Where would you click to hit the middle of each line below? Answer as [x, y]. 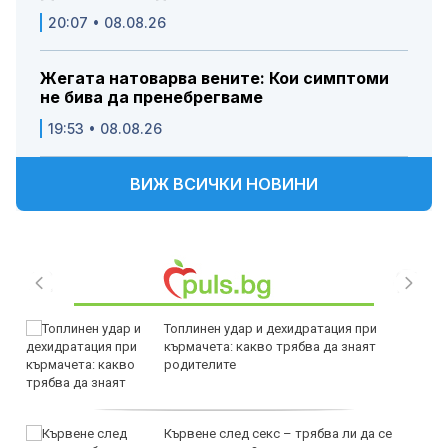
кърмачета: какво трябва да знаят [270, 346]
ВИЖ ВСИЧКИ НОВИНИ [224, 184]
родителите [200, 364]
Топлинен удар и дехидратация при [270, 328]
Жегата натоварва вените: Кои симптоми [214, 78]
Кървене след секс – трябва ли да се [278, 433]
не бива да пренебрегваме [151, 97]
